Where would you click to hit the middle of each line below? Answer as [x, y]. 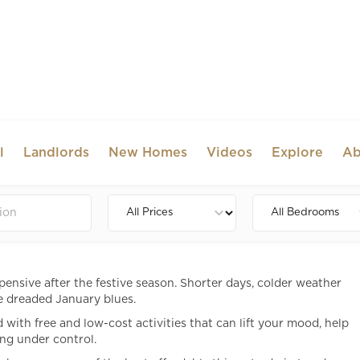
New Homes [148, 153]
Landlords [57, 153]
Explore [298, 153]
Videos [230, 153]
